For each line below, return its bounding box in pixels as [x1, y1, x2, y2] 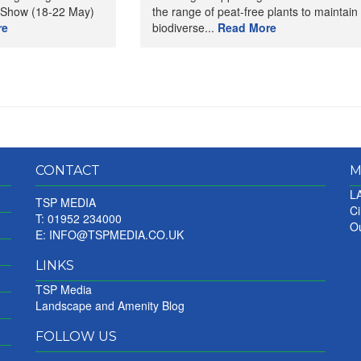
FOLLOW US [35, 329, 117, 344]
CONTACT [35, 163, 100, 178]
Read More [217, 19, 276, 35]
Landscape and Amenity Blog [35, 297, 185, 313]
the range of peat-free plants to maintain [151, 3, 358, 19]
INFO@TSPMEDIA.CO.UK [49, 226, 184, 243]
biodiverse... [151, 19, 218, 35]
